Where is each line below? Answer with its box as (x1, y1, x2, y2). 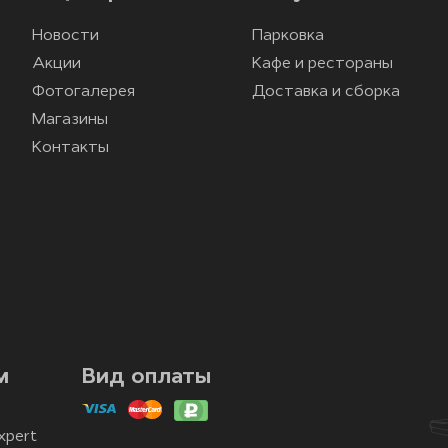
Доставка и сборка (252, 83, 400, 100)
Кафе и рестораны (252, 55, 393, 72)
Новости (32, 27, 99, 44)
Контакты (32, 139, 109, 156)
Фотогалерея (32, 83, 135, 100)
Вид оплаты (82, 365, 211, 389)
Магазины (32, 111, 108, 128)
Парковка (252, 27, 324, 44)
